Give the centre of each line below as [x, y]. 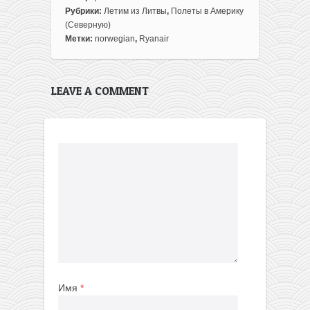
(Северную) [88, 25]
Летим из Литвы [135, 11]
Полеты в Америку [207, 11]
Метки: [80, 39]
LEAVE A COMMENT [100, 91]
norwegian [115, 39]
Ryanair [154, 39]
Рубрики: [84, 11]
